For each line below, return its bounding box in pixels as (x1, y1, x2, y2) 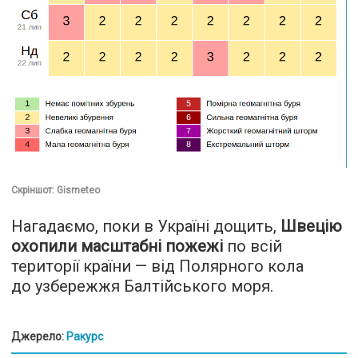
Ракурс (66, 329, 103, 343)
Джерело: (11, 329, 66, 343)
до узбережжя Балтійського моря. (11, 276, 273, 296)
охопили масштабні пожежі (11, 236, 223, 256)
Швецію (280, 216, 342, 236)
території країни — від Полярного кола (11, 256, 304, 276)
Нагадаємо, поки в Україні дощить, (11, 216, 280, 236)
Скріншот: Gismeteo (11, 184, 100, 196)
